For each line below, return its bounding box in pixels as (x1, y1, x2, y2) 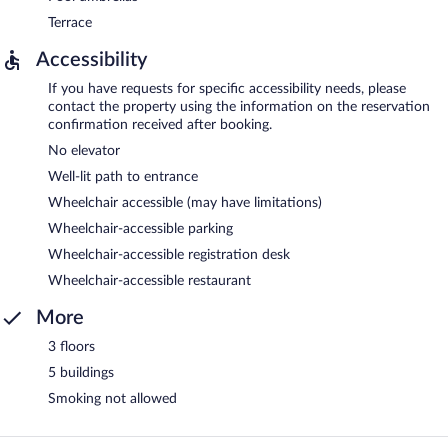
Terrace (48, 15, 92, 30)
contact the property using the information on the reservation (48, 99, 430, 114)
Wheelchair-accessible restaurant (48, 273, 251, 288)
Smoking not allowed (48, 391, 177, 406)
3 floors (48, 339, 95, 354)
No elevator (48, 143, 120, 158)
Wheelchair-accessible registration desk (48, 247, 290, 262)
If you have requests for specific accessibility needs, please (48, 81, 406, 96)
